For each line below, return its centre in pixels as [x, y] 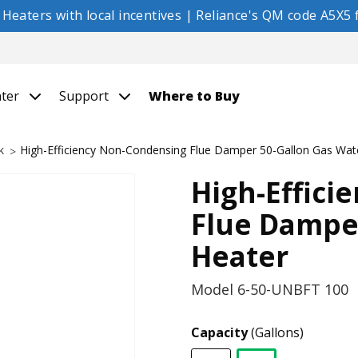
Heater [240, 256]
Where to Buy [194, 96]
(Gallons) [277, 332]
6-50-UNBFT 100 [293, 289]
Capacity [221, 332]
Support [86, 96]
